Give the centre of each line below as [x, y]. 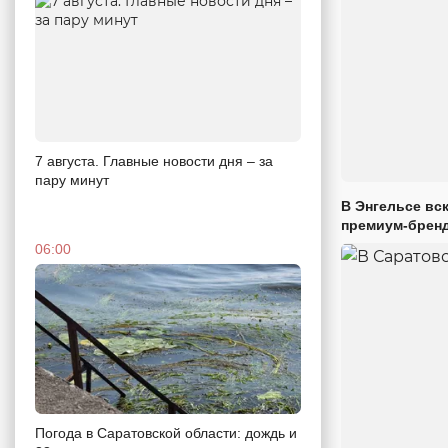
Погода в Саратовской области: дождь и [166, 432]
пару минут [72, 179]
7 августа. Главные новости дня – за [154, 160]
